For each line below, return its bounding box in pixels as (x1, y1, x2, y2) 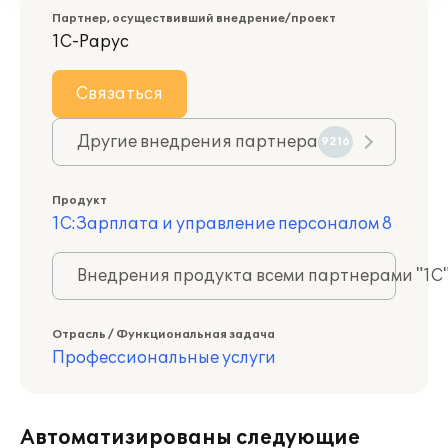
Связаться (76, 84, 163, 104)
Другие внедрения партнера (77, 132, 318, 152)
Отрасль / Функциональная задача (52, 328, 275, 341)
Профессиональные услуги (52, 348, 276, 368)
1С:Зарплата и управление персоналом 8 (52, 214, 392, 234)
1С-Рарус (52, 32, 129, 52)
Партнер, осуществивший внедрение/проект (52, 12, 336, 25)
